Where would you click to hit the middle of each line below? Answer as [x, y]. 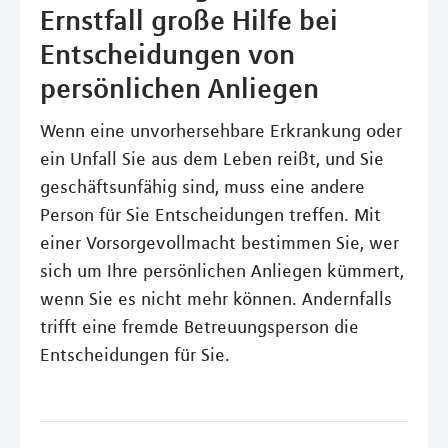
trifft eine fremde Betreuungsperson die [199, 327]
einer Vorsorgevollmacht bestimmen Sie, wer [219, 243]
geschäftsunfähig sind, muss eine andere [202, 187]
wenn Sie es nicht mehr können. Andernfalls [216, 299]
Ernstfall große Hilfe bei [189, 20]
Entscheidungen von [167, 54]
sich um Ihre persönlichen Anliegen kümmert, [222, 271]
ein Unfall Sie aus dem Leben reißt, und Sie [212, 159]
